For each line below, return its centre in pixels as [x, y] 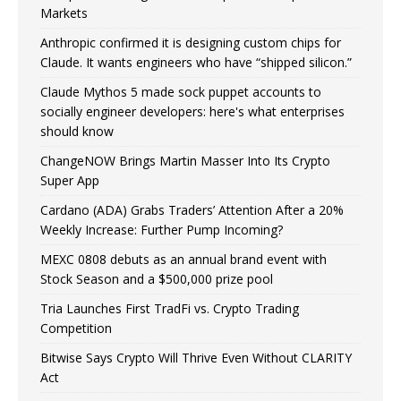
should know [77, 131]
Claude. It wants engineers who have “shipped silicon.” [196, 62]
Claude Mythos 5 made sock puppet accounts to [181, 91]
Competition [76, 328]
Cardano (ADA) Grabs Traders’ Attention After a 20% [192, 209]
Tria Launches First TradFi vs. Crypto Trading [170, 308]
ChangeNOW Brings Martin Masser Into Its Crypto [185, 160]
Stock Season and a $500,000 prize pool [157, 278]
